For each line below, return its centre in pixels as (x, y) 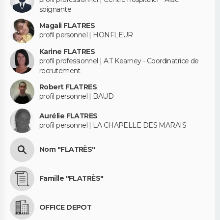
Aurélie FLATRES (69, 116)
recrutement (60, 70)
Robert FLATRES (68, 87)
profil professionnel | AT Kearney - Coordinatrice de (119, 61)
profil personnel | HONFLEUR (86, 35)
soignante (55, 10)
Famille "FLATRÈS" (71, 179)
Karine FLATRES (67, 51)
